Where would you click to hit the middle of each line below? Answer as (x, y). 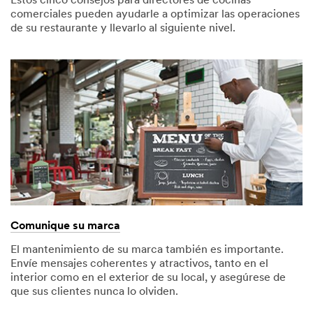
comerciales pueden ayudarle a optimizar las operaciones (155, 14)
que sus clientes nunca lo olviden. (94, 292)
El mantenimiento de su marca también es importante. (147, 250)
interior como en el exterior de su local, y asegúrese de (148, 278)
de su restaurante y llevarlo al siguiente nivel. (123, 28)
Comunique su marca (65, 226)
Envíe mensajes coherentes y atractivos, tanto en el (139, 264)
